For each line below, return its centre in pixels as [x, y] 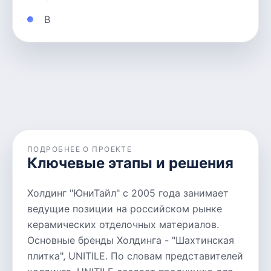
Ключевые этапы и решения [130, 163]
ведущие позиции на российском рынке [125, 209]
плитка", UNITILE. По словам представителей [135, 256]
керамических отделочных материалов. [123, 224]
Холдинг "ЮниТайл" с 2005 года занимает [128, 193]
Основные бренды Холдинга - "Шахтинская [131, 240]
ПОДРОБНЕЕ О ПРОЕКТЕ [80, 149]
